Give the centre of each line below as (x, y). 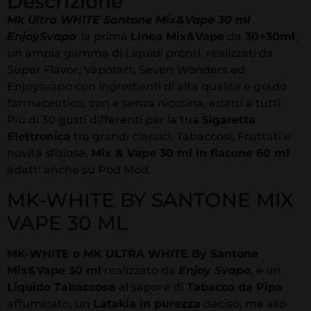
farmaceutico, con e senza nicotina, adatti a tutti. (145, 103)
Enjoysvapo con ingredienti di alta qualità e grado (147, 87)
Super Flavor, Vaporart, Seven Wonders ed (126, 70)
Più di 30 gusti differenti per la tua (104, 120)
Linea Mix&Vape (177, 37)
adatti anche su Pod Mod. (79, 170)
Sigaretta (229, 120)
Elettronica (39, 137)
